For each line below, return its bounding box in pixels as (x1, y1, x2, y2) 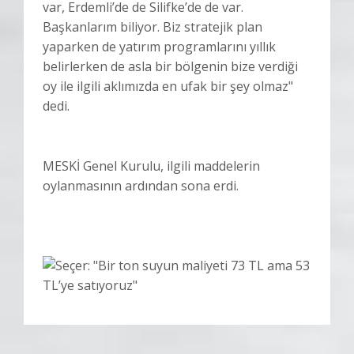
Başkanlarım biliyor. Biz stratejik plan (43, 18, 262, 36)
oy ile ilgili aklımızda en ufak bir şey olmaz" (43, 77, 293, 96)
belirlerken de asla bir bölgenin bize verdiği (43, 58, 298, 76)
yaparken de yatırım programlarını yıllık (43, 38, 276, 56)
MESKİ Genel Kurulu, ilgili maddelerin (43, 157, 260, 175)
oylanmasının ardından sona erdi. (43, 177, 239, 195)
